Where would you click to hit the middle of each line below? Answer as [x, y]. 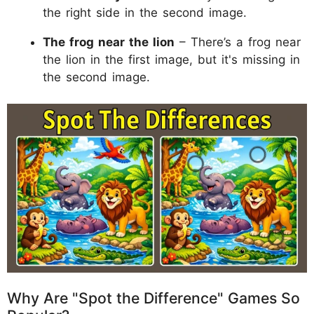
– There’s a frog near [238, 42]
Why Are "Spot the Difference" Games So [153, 298]
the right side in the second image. [145, 12]
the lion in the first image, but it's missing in [171, 59]
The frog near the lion [109, 42]
